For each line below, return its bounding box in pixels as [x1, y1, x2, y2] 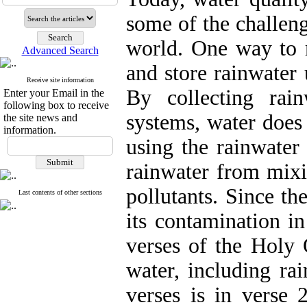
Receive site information [26, 76, 94, 84]
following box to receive [3, 99, 109, 111]
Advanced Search [21, 45, 99, 56]
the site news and [3, 112, 77, 123]
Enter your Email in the [3, 87, 104, 99]
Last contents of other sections [18, 188, 102, 196]
